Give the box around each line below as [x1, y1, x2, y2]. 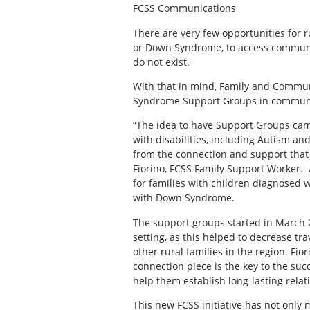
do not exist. [133, 55, 190, 69]
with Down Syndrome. [133, 191, 235, 205]
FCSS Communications [133, 1, 236, 15]
